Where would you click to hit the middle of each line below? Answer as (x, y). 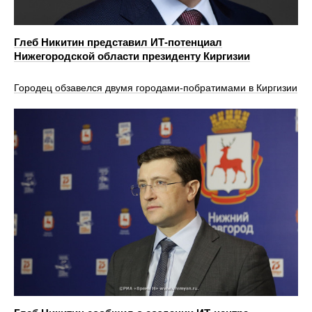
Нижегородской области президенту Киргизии (132, 56)
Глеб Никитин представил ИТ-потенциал (118, 42)
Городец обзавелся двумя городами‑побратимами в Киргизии (156, 87)
